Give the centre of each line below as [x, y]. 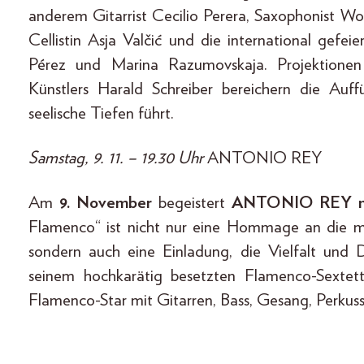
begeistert [192, 202]
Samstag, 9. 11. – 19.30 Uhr [118, 158]
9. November [106, 202]
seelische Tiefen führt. [101, 113]
